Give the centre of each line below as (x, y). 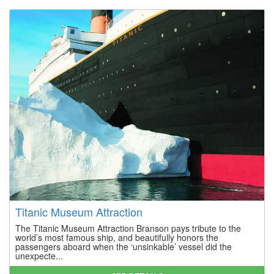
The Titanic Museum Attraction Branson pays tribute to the (128, 228)
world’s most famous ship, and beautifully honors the (117, 237)
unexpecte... (39, 255)
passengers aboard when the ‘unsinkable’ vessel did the (124, 246)
